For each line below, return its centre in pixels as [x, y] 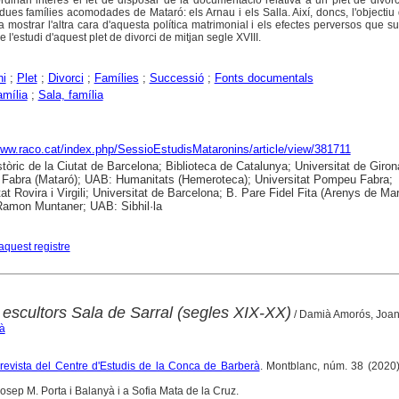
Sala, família [70, 95]
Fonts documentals [264, 78]
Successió [176, 78]
